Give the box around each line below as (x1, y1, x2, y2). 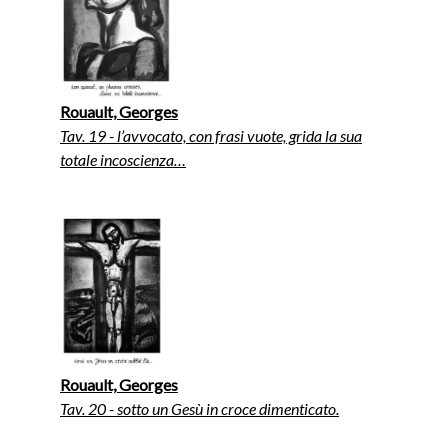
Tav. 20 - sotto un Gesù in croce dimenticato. (60, 398, 339, 418)
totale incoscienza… (60, 149, 186, 169)
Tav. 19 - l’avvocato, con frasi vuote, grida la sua (60, 125, 362, 145)
